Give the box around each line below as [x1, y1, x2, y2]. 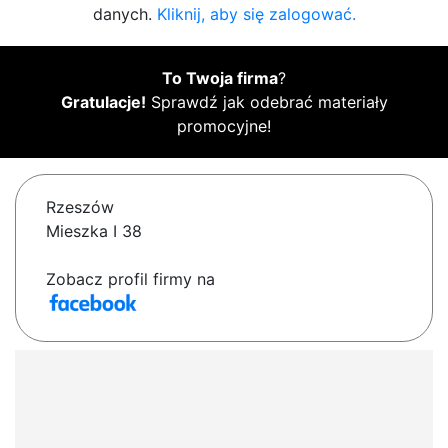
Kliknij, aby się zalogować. [156, 4, 356, 25]
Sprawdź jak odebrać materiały [145, 92, 388, 113]
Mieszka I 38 [46, 221, 142, 242]
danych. [92, 4, 157, 25]
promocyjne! [177, 116, 271, 137]
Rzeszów [46, 197, 114, 218]
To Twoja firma [162, 68, 278, 89]
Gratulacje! [60, 92, 146, 113]
